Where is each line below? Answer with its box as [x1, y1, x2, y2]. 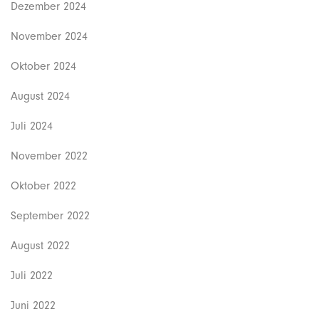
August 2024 [11, 89, 70, 103]
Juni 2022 [11, 298, 56, 312]
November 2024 [11, 29, 88, 43]
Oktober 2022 [11, 179, 76, 192]
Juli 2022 [11, 268, 53, 282]
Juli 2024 [11, 119, 53, 132]
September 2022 [11, 209, 90, 222]
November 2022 [11, 149, 88, 162]
